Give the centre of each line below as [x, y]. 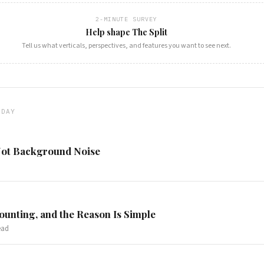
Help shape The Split [126, 32]
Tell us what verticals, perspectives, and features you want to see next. [126, 45]
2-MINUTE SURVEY [126, 19]
